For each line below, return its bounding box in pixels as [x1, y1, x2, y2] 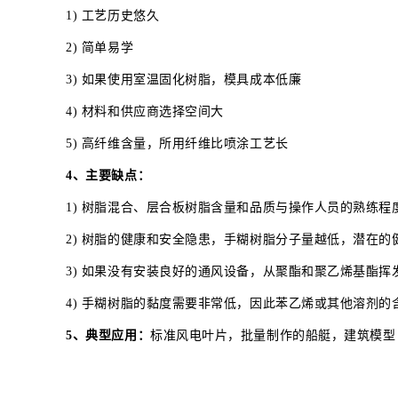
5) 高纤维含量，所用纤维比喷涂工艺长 [66, 136, 289, 150]
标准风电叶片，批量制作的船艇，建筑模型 [150, 328, 396, 342]
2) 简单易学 [66, 40, 134, 54]
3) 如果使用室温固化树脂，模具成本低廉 [66, 72, 302, 86]
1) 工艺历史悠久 [66, 8, 160, 22]
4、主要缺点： [66, 168, 151, 182]
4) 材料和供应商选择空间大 [66, 104, 224, 118]
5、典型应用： [66, 328, 151, 342]
